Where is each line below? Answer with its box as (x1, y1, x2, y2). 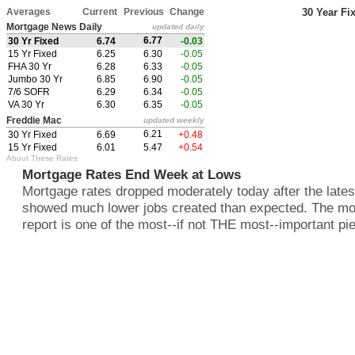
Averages (6, 6, 51, 17)
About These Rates (6, 154, 78, 162)
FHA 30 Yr (8, 61, 52, 72)
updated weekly (143, 116, 204, 124)
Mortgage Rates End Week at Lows (22, 166, 241, 182)
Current (82, 6, 117, 17)
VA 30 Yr (8, 99, 44, 110)
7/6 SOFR (8, 86, 50, 97)
